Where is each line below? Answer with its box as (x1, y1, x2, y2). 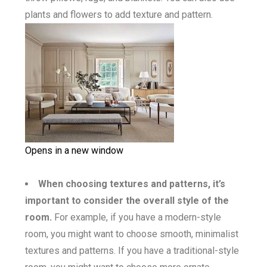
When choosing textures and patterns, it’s (38, 178, 225, 190)
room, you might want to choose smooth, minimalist (25, 228, 238, 240)
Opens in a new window (25, 144, 123, 156)
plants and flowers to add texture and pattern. (25, 8, 213, 20)
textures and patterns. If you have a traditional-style (25, 244, 239, 256)
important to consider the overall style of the (25, 194, 229, 206)
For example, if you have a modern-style (52, 211, 221, 223)
